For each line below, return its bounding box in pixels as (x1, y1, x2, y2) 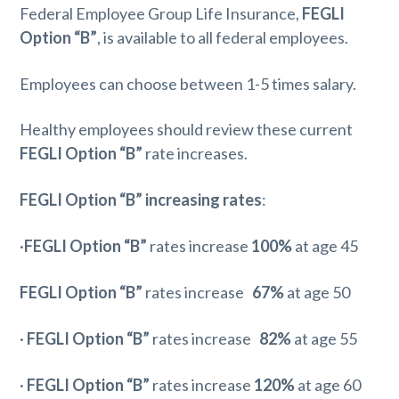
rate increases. (142, 143, 248, 164)
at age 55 (291, 328, 358, 348)
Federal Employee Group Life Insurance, (20, 3, 303, 23)
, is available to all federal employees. (97, 27, 349, 47)
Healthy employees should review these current (20, 119, 354, 140)
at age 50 (284, 282, 351, 303)
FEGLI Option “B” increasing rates (20, 190, 263, 210)
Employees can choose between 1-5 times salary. (20, 73, 357, 94)
